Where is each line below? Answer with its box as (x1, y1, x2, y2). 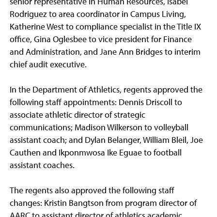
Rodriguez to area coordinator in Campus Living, (10, 8, 186, 20)
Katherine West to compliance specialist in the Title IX (10, 21, 201, 32)
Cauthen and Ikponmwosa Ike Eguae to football (10, 147, 182, 158)
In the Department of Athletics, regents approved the (10, 84, 202, 95)
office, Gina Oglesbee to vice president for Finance (10, 33, 192, 45)
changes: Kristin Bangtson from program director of (10, 197, 197, 209)
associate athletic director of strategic (10, 109, 145, 121)
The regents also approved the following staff (10, 185, 174, 196)
